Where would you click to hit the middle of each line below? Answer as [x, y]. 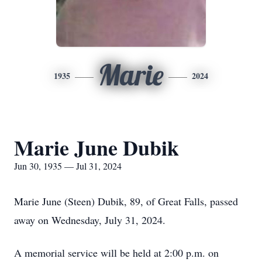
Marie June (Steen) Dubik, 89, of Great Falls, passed [126, 201]
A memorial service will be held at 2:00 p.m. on [116, 253]
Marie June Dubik [96, 147]
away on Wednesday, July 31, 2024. [90, 220]
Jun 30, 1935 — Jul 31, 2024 [68, 166]
